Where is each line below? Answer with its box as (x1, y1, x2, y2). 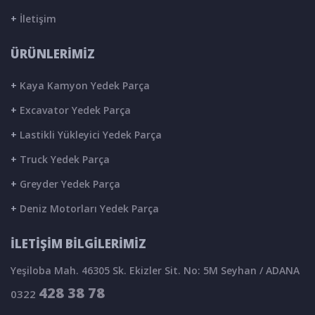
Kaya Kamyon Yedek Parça (17, 79, 150, 92)
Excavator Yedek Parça (17, 103, 131, 117)
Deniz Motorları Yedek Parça (17, 202, 159, 215)
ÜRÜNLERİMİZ (11, 46, 95, 62)
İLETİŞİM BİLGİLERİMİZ (11, 236, 146, 252)
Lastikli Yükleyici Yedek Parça (17, 128, 162, 141)
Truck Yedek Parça (17, 153, 110, 166)
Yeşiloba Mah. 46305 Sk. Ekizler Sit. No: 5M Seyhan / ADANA (11, 264, 300, 277)
